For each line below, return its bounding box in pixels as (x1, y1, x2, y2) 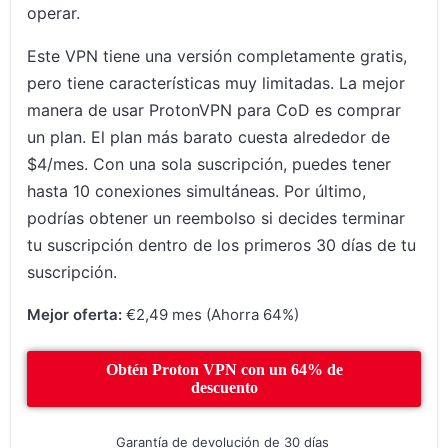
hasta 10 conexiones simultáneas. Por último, (27, 181, 367, 202)
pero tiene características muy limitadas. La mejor (27, 73, 406, 94)
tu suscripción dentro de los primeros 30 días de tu (27, 235, 417, 256)
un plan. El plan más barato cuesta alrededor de (27, 127, 391, 148)
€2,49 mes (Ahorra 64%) (122, 305, 300, 325)
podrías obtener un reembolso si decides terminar (27, 208, 406, 229)
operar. (27, 3, 86, 24)
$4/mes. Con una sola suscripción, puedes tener (27, 154, 392, 175)
